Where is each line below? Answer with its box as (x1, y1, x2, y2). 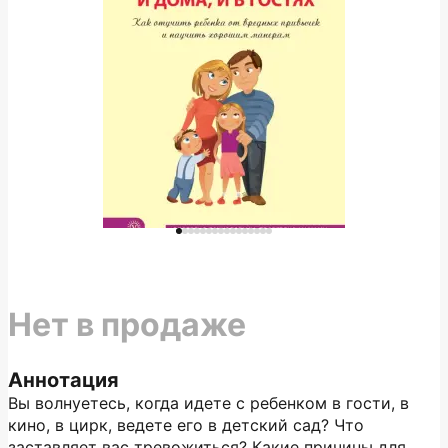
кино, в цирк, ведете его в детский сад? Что (8, 415, 364, 435)
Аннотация (8, 368, 119, 392)
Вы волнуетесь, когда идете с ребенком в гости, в (8, 393, 409, 413)
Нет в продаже (8, 305, 246, 344)
